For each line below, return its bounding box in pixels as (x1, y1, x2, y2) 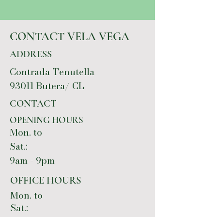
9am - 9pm (10, 153, 55, 168)
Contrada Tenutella (10, 64, 94, 79)
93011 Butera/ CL (10, 78, 84, 93)
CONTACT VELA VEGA (10, 29, 129, 44)
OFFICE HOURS (10, 174, 81, 186)
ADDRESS (10, 48, 52, 60)
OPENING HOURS (10, 114, 83, 125)
